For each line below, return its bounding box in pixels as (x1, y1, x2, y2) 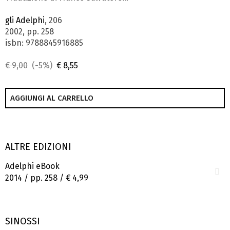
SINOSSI (5, 216, 40, 227)
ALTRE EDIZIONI (5, 141, 71, 152)
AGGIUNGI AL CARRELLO (10, 93, 93, 103)
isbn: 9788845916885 (5, 37, 83, 48)
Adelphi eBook (5, 161, 60, 171)
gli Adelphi (5, 15, 45, 25)
